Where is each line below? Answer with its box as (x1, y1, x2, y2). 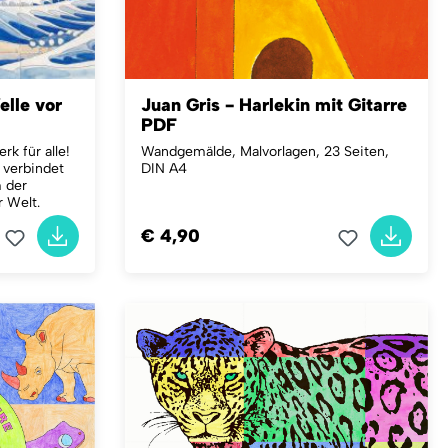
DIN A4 (140, 160, 187, 177)
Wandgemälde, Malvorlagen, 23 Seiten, (140, 143, 389, 160)
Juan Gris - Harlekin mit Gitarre (140, 94, 407, 116)
